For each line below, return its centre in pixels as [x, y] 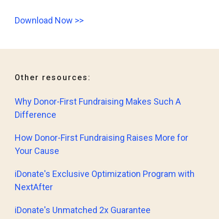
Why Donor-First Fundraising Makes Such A [98, 102]
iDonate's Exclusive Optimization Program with [105, 174]
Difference [35, 115]
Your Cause [37, 151]
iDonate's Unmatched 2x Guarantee [83, 210]
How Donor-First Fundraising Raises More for [101, 138]
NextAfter [34, 187]
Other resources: [53, 78]
